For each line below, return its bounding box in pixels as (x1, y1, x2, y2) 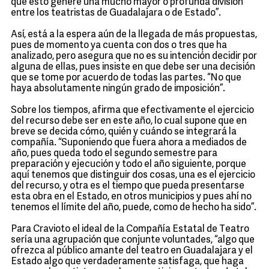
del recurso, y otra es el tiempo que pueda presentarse (11, 181, 244, 191)
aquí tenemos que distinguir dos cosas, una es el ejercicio (11, 171, 255, 180)
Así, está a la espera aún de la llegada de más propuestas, (11, 30, 257, 40)
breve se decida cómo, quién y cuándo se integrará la (11, 127, 237, 137)
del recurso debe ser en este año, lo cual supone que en (11, 116, 247, 126)
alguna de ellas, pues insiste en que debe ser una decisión (11, 62, 255, 72)
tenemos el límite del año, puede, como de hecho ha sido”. (11, 203, 256, 213)
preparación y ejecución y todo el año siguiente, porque (11, 160, 246, 169)
